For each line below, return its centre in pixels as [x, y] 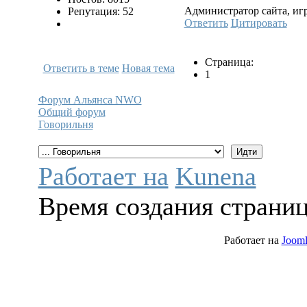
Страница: [229, 62]
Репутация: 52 [100, 11]
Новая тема [148, 68]
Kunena [216, 176]
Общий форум [72, 112]
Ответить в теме [81, 68]
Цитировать [259, 23]
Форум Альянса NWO [90, 99]
